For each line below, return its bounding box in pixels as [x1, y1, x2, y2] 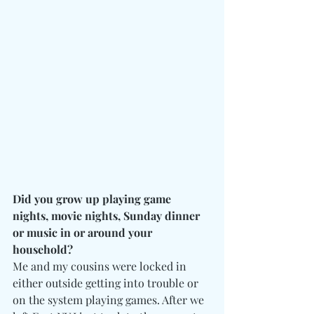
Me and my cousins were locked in [13, 259, 189, 273]
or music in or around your [13, 225, 155, 240]
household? [13, 242, 76, 257]
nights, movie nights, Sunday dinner [13, 208, 203, 223]
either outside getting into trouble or [13, 275, 201, 290]
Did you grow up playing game [13, 191, 174, 206]
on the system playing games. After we [13, 292, 207, 307]
